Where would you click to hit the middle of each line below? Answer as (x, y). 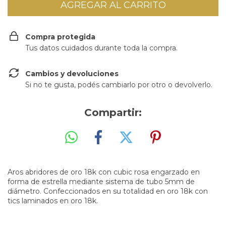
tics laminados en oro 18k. (53, 201)
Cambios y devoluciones (72, 73)
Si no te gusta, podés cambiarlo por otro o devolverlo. (119, 84)
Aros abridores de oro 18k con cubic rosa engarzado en (104, 172)
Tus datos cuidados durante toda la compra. (101, 48)
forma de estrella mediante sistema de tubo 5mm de (101, 182)
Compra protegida (60, 37)
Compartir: (113, 112)
